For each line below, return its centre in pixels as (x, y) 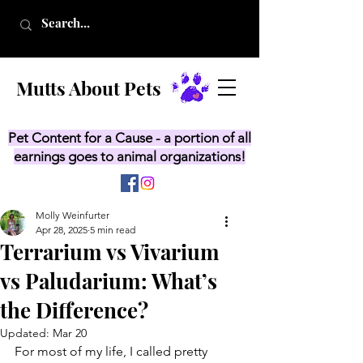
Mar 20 (70, 333)
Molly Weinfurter (73, 215)
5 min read (113, 230)
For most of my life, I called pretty (113, 351)
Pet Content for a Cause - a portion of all (130, 138)
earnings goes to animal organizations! (130, 156)
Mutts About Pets (89, 88)
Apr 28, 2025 (62, 230)
